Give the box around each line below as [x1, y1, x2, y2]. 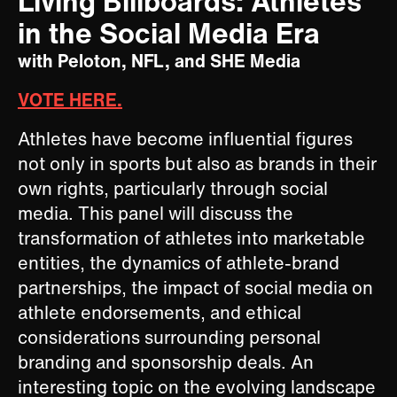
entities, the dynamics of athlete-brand [18, 250, 339, 276]
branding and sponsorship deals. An [18, 349, 314, 376]
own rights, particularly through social [18, 175, 328, 202]
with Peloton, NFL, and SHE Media [18, 48, 300, 74]
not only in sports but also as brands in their [18, 151, 377, 177]
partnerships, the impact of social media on [18, 275, 373, 301]
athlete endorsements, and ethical [18, 300, 301, 326]
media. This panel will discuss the [18, 200, 293, 227]
